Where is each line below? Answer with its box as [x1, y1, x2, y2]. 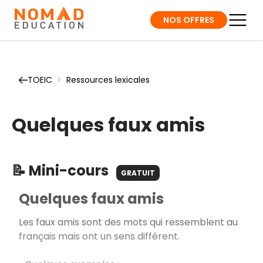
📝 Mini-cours [12, 161, 112, 180]
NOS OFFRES [163, 14, 214, 26]
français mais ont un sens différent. [19, 229, 180, 243]
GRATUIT [121, 168, 155, 178]
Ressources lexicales [66, 74, 150, 86]
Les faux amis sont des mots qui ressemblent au [19, 215, 238, 229]
